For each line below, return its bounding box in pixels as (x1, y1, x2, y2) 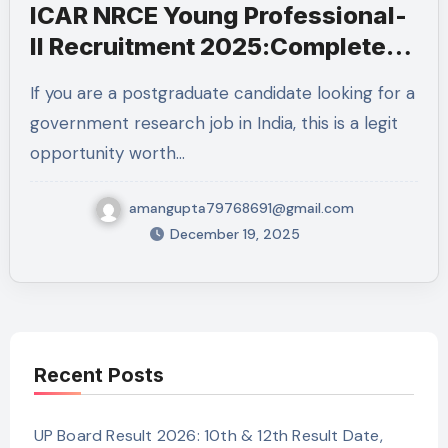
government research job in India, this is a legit (29, 112, 398, 134)
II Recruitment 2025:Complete (29, 32, 386, 61)
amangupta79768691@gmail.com (128, 198, 354, 217)
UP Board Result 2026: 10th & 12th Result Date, (33, 424, 383, 446)
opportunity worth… (29, 142, 185, 164)
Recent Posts (33, 362, 164, 387)
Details (29, 63, 114, 92)
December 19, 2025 (169, 224, 300, 243)
